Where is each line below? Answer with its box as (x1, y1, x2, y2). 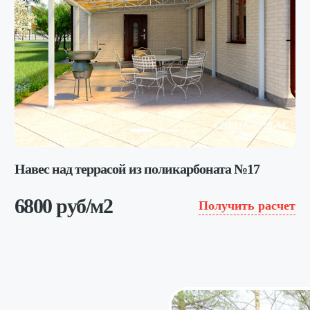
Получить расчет (199, 199, 296, 212)
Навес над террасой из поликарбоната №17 (14, 161, 259, 176)
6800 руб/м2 (14, 194, 113, 217)
